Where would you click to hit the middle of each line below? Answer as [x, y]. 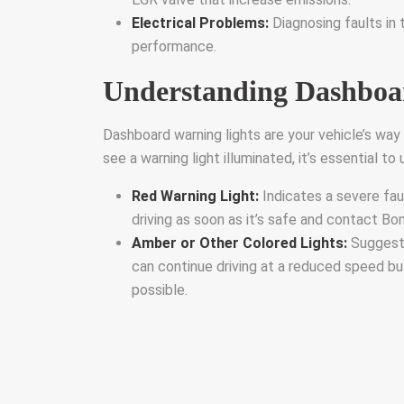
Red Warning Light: [195, 196]
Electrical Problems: [200, 23]
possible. [160, 290]
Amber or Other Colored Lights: [239, 243]
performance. [174, 46]
